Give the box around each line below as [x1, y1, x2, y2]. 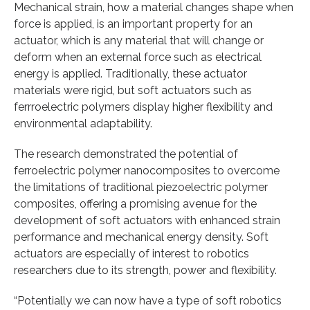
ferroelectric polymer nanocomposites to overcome [14, 163, 280, 177]
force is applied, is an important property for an [14, 17, 253, 30]
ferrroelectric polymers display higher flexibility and [14, 100, 273, 113]
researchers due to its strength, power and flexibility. [14, 263, 277, 277]
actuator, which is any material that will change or [14, 33, 264, 47]
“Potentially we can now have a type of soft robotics [14, 293, 282, 307]
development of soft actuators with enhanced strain [14, 213, 280, 227]
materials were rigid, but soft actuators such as [14, 83, 252, 97]
